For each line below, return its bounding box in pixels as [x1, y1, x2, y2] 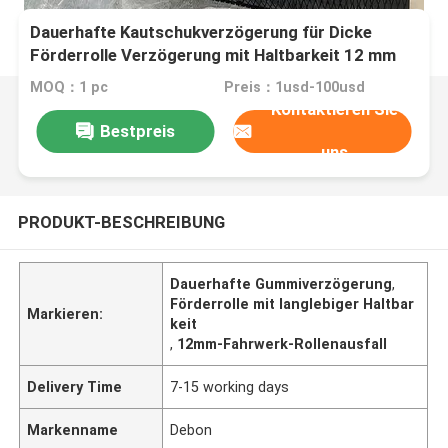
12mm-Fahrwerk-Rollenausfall [177, 335, 388, 352]
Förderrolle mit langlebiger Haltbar [170, 295, 415, 312]
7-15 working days [170, 378, 290, 395]
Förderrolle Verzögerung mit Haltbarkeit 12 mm [30, 45, 397, 66]
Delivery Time [27, 378, 123, 395]
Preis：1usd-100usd [223, 79, 365, 96]
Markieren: [27, 305, 104, 322]
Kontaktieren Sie [271, 99, 399, 120]
